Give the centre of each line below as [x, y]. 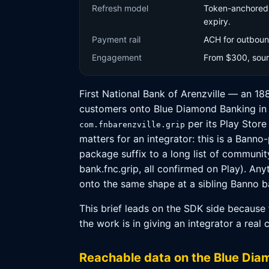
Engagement [117, 57]
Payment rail [116, 39]
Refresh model [120, 8]
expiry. [217, 21]
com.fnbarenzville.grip [132, 125]
